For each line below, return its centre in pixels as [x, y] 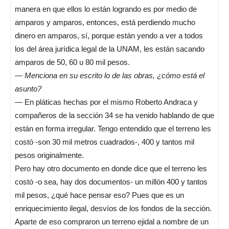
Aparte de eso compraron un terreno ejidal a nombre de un [112, 222]
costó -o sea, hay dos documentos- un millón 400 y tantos [111, 182]
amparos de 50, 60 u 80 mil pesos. [72, 62]
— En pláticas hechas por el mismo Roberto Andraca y [106, 102]
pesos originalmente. [49, 155]
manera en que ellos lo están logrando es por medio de [106, 9]
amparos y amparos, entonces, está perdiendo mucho [105, 22]
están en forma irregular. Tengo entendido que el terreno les [113, 129]
